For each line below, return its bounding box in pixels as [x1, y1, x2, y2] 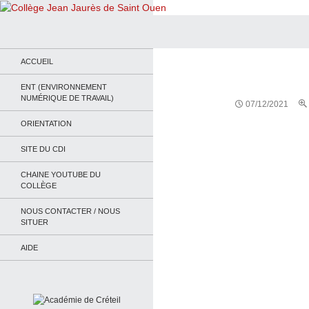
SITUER [21, 217, 48, 226]
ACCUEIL [21, 57, 53, 66]
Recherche [3, 15, 50, 27]
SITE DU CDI [21, 144, 66, 153]
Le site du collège [21, 49, 87, 59]
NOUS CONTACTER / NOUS [21, 206, 120, 215]
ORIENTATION [21, 119, 72, 128]
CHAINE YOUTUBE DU [21, 170, 101, 179]
